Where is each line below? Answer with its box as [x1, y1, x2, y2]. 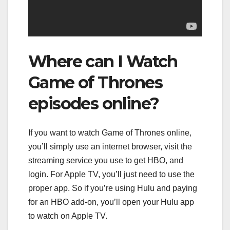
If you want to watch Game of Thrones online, [28, 128, 191, 137]
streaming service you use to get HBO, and [28, 156, 183, 165]
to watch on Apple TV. [28, 211, 107, 220]
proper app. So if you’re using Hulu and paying [28, 183, 197, 193]
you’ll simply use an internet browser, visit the [28, 142, 192, 151]
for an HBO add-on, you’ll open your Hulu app [28, 197, 194, 206]
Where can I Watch [28, 51, 178, 72]
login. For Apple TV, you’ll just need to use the [28, 169, 195, 179]
